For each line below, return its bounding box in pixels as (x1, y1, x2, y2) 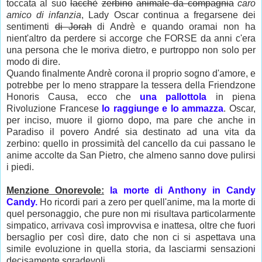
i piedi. (6, 162, 36, 173)
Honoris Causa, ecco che (6, 92, 140, 102)
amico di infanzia (6, 10, 82, 20)
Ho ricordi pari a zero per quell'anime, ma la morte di (37, 197, 256, 208)
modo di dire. (6, 57, 60, 67)
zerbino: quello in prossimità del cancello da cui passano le (6, 139, 256, 149)
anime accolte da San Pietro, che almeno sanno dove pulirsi (6, 150, 256, 161)
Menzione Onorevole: (6, 185, 104, 196)
